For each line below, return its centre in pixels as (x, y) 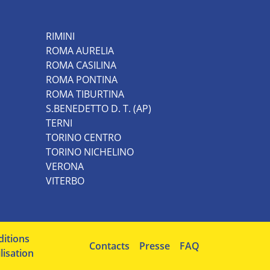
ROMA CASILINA (81, 65)
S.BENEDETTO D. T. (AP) (99, 108)
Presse (155, 246)
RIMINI (60, 36)
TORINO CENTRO (83, 137)
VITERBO (65, 181)
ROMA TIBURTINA (85, 94)
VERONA (65, 166)
